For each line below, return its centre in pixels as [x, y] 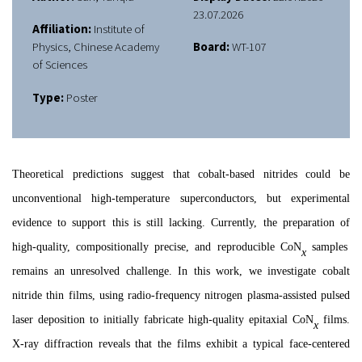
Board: [211, 48]
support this [100, 223]
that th [148, 344]
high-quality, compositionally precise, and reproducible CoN [157, 247]
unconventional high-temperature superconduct [126, 199]
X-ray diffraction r [57, 344]
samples [326, 247]
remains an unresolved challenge [90, 271]
